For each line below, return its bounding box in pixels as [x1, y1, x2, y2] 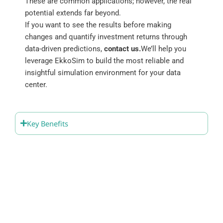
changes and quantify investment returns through [25, 32, 187, 41]
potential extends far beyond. [25, 8, 121, 17]
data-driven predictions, [25, 44, 104, 53]
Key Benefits [27, 118, 68, 128]
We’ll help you [141, 44, 186, 53]
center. [25, 80, 47, 89]
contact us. [104, 44, 141, 53]
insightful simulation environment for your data [25, 68, 181, 77]
